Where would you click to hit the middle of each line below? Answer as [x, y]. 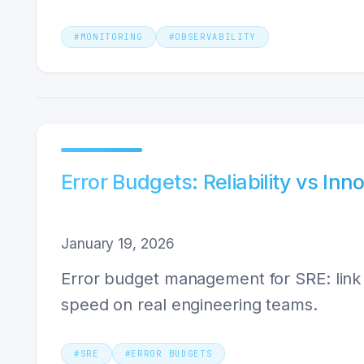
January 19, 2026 [118, 243]
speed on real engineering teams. [189, 305]
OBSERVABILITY [216, 37]
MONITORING [111, 37]
